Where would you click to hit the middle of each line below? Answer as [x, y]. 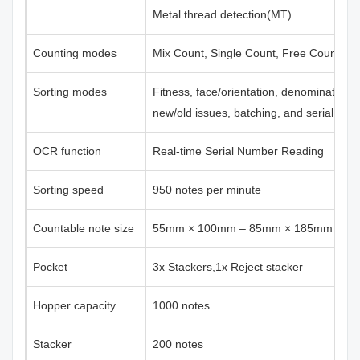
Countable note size [84, 228]
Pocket [50, 267]
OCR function [67, 151]
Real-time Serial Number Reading [238, 151]
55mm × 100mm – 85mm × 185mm [243, 228]
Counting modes [75, 53]
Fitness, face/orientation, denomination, [253, 92]
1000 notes [181, 305]
